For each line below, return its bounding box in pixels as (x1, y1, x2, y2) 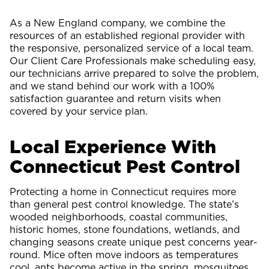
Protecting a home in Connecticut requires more (10, 184, 236, 198)
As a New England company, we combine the (10, 16, 225, 29)
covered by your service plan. (10, 104, 148, 118)
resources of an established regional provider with (10, 28, 245, 42)
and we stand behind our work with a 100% (10, 79, 214, 92)
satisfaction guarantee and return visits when (10, 91, 221, 105)
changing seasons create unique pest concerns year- (10, 235, 258, 249)
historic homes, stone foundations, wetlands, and (10, 222, 240, 236)
